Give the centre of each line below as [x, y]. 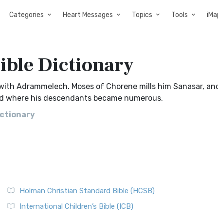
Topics [142, 15]
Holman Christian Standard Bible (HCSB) [87, 191]
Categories [27, 15]
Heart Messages [88, 15]
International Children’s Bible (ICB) [76, 206]
